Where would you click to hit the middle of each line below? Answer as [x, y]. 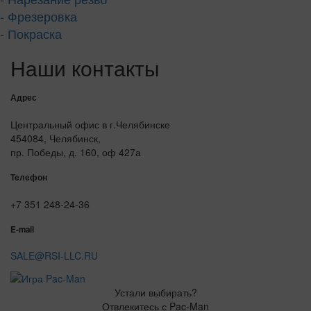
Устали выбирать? [155, 292]
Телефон [29, 178]
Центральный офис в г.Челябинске [90, 124]
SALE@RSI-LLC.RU [54, 256]
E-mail [22, 230]
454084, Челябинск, [56, 138]
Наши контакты [85, 68]
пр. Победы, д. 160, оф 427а [76, 152]
